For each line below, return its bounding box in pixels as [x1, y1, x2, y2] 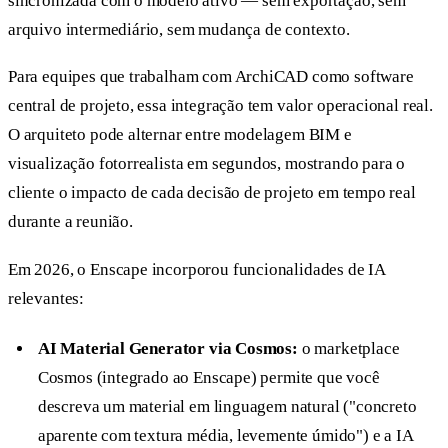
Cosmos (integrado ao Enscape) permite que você [37, 368, 380, 388]
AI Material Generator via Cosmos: [37, 339, 298, 359]
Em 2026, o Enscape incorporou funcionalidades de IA [8, 260, 386, 280]
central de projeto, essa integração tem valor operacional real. [8, 96, 433, 116]
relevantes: [8, 289, 85, 309]
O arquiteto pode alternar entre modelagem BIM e [8, 125, 352, 145]
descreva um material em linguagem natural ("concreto [37, 397, 417, 417]
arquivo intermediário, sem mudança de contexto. [8, 19, 350, 39]
